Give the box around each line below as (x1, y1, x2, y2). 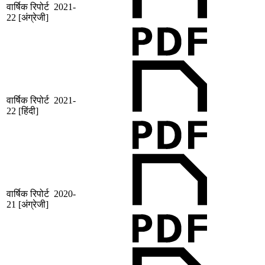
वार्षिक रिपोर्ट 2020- (7, 189, 76, 199)
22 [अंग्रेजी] (7, 12, 49, 23)
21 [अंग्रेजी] (7, 199, 49, 210)
